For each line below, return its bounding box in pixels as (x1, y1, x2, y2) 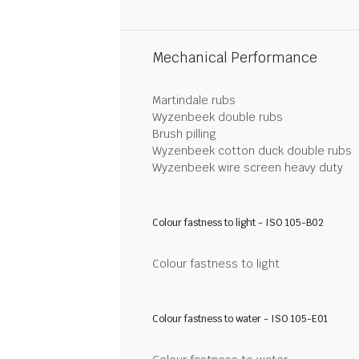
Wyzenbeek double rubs (152, 110, 283, 124)
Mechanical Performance (152, 49, 317, 67)
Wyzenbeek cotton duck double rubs (152, 143, 352, 158)
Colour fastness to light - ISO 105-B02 (152, 216, 324, 229)
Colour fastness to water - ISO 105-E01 (152, 313, 328, 325)
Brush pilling (152, 127, 216, 141)
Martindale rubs (152, 93, 236, 107)
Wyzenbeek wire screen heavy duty (152, 160, 343, 175)
